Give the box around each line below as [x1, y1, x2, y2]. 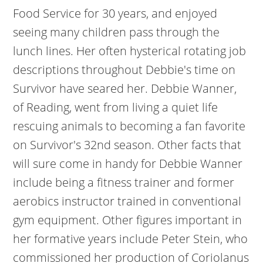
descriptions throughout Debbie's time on [13, 62, 236, 77]
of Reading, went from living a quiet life [13, 99, 218, 115]
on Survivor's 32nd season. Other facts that [13, 137, 242, 153]
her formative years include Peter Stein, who [13, 231, 248, 247]
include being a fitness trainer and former [13, 174, 235, 190]
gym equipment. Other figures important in [13, 212, 242, 228]
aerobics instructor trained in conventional [13, 193, 242, 209]
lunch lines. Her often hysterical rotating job [13, 43, 247, 59]
